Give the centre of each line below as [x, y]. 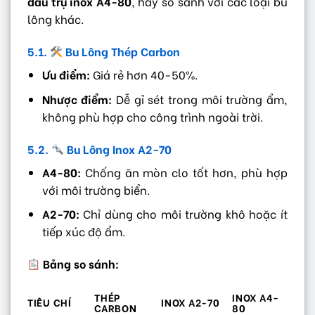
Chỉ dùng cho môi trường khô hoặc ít [183, 214]
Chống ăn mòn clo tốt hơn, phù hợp [184, 172]
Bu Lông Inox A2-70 [118, 148]
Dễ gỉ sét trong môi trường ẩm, [200, 98]
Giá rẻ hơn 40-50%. [143, 75]
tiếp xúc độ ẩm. [83, 231]
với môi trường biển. [96, 189]
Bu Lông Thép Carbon [122, 51]
